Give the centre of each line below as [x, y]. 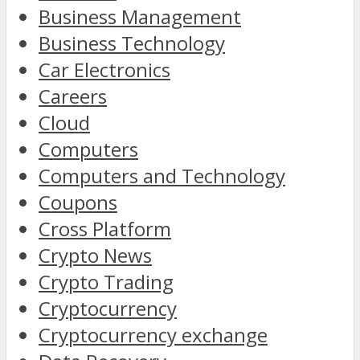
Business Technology [132, 43]
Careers [73, 96]
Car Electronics [104, 70]
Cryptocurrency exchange [153, 335]
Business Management [140, 17]
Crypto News [95, 256]
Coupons [78, 202]
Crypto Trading [106, 282]
